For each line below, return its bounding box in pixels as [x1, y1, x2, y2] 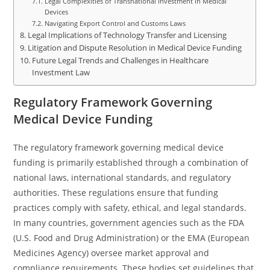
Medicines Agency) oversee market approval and [13, 247, 210, 259]
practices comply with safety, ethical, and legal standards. [13, 202, 247, 213]
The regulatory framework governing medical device [13, 142, 224, 153]
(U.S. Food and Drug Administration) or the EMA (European [13, 232, 250, 243]
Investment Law [31, 67, 90, 78]
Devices [44, 7, 68, 16]
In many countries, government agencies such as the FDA [13, 217, 245, 228]
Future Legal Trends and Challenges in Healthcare [31, 55, 209, 66]
